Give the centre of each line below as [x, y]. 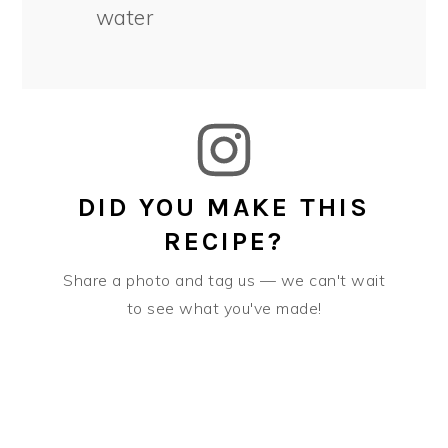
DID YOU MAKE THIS [224, 208]
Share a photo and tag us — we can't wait [224, 279]
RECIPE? [224, 242]
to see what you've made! [224, 307]
